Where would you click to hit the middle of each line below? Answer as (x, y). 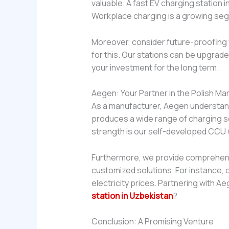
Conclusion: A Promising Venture (152, 222)
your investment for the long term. (155, 67)
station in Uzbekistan (132, 196)
